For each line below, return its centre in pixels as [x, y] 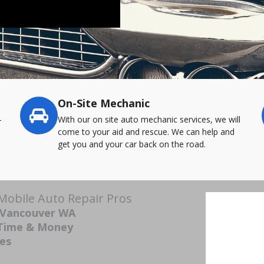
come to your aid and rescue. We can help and [146, 132]
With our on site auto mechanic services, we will [149, 119]
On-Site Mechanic [104, 103]
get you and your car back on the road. [132, 144]
